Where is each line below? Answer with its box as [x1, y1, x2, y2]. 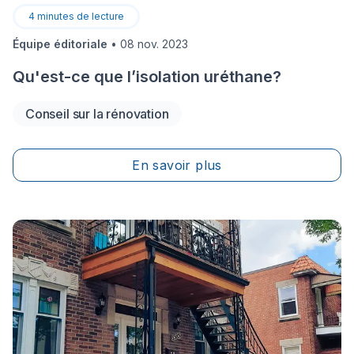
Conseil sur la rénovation [25, 105, 169, 122]
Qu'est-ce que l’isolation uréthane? [13, 66, 281, 86]
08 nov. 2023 [120, 36, 188, 51]
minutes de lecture [37, 9, 124, 22]
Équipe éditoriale [13, 36, 107, 51]
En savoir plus [132, 156, 222, 173]
